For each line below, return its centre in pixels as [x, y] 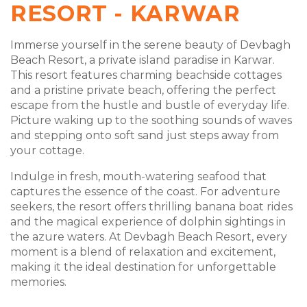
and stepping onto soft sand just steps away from [145, 135]
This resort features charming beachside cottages [146, 75]
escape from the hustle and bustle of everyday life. [150, 105]
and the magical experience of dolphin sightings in [148, 222]
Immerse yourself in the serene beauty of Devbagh [150, 45]
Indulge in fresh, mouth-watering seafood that [138, 176]
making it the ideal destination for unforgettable [143, 267]
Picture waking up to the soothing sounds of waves [151, 120]
